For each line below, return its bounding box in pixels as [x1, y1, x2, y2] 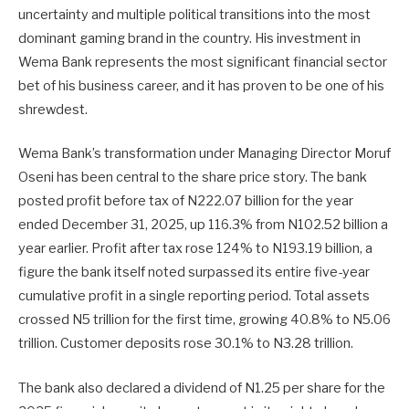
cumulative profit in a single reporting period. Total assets [18, 288, 370, 305]
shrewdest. [18, 101, 88, 119]
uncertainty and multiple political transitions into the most [18, 6, 371, 24]
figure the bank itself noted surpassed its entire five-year [18, 264, 370, 281]
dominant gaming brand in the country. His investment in [18, 30, 361, 47]
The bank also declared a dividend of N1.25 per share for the [18, 379, 385, 396]
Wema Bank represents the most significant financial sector [18, 54, 387, 71]
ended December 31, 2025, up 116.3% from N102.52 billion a [18, 216, 388, 234]
